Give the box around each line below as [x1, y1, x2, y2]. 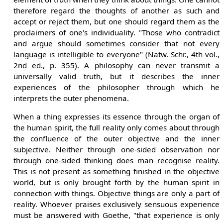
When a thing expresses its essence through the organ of [13, 111, 220, 122]
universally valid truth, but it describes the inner [13, 71, 220, 81]
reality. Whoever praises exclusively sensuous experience [13, 199, 220, 210]
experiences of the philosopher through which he [13, 82, 220, 92]
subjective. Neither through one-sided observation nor [13, 144, 220, 155]
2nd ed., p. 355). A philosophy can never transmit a [13, 60, 220, 70]
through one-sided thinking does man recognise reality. [13, 155, 220, 166]
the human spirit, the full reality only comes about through [13, 122, 220, 133]
